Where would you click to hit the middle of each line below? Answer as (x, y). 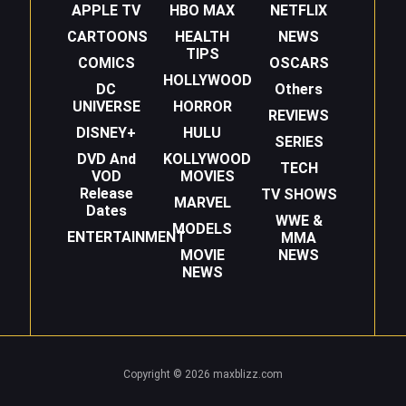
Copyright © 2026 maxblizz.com (203, 375)
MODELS (203, 229)
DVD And (106, 159)
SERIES (299, 142)
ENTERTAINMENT (126, 237)
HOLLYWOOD (208, 81)
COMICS (106, 63)
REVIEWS (299, 116)
